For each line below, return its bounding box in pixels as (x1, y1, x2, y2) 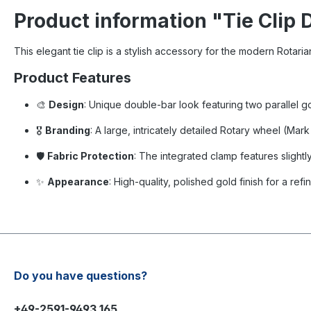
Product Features (14, 69, 131, 86)
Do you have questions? (14, 269, 147, 283)
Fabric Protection (47, 150, 134, 162)
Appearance (47, 176, 109, 187)
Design (49, 99, 84, 110)
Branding (45, 124, 90, 136)
